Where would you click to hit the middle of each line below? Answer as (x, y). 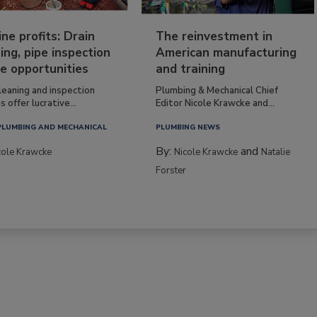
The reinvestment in (214, 36)
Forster (171, 170)
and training (191, 69)
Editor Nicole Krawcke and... (215, 103)
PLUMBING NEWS (188, 127)
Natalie (276, 152)
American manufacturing (226, 52)
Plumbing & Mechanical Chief (217, 90)
